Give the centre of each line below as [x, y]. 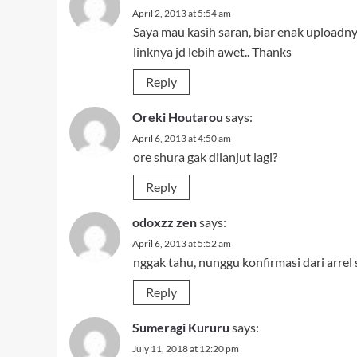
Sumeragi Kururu [181, 327]
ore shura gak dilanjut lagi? [205, 157]
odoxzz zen [165, 222]
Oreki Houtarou [178, 117]
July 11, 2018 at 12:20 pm [186, 349]
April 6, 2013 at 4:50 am [182, 138]
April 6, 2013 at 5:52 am [182, 243]
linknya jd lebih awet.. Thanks [212, 51]
